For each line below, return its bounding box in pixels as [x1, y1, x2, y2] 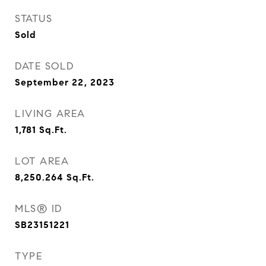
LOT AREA [15, 155, 69, 167]
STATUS [15, 12, 52, 25]
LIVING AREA [15, 107, 85, 120]
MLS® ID [15, 202, 62, 215]
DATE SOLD [15, 60, 74, 72]
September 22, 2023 [15, 77, 115, 88]
